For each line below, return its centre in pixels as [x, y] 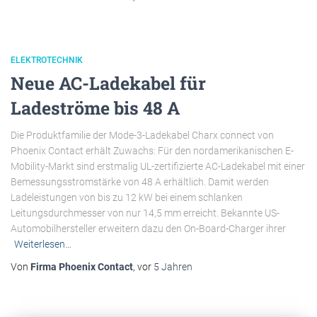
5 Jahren [173, 266]
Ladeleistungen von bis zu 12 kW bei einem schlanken [127, 197]
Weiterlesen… [43, 244]
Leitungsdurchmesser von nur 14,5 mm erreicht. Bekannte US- [145, 213]
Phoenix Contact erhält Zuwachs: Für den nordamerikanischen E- [152, 150]
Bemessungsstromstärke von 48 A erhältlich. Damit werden [140, 181]
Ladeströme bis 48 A [95, 108]
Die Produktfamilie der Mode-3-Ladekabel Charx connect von [142, 135]
